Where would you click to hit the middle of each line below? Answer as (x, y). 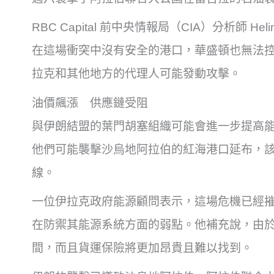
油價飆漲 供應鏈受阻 (90, 103)
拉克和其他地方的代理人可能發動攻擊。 (136, 74)
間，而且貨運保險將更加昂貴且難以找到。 (142, 248)
